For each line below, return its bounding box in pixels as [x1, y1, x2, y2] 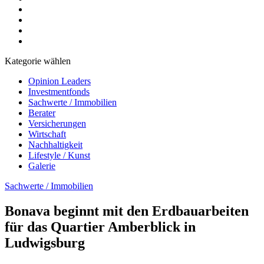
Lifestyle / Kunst [28, 150, 90, 160]
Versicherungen [28, 118, 86, 128]
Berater [28, 108, 55, 118]
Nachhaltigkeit [28, 140, 82, 150]
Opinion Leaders [28, 76, 91, 86]
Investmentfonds [28, 87, 90, 97]
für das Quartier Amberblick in [5, 219, 196, 235]
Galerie [28, 161, 55, 171]
